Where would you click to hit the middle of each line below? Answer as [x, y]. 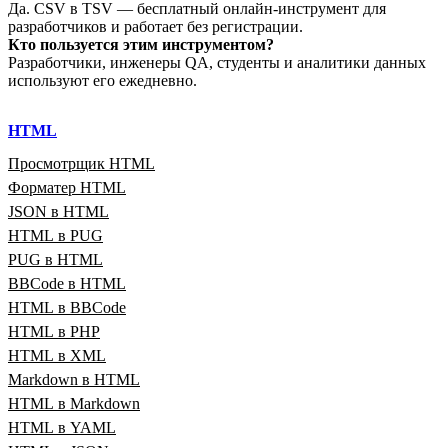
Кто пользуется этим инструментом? [141, 44]
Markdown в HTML [74, 379]
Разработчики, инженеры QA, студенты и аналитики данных [217, 62]
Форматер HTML [67, 187]
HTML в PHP [54, 331]
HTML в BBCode [67, 307]
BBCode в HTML [67, 283]
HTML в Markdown [74, 403]
